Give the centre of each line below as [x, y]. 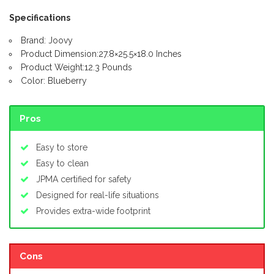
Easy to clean [62, 163]
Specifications [40, 18]
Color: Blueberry [54, 81]
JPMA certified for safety [84, 179]
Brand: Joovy [47, 41]
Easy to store [62, 147]
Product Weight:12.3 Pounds [76, 68]
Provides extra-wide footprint [93, 211]
